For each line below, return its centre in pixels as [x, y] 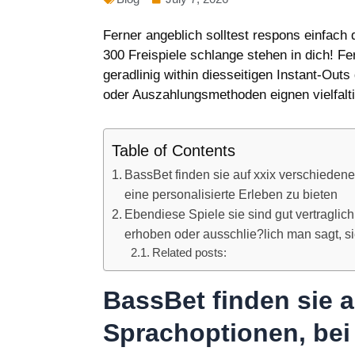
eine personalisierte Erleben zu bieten [231, 194]
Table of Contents [174, 150]
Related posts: [190, 252]
